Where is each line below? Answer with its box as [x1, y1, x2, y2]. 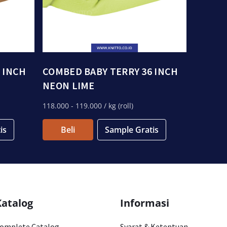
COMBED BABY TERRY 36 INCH [43, 65, 178, 78]
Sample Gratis [105, 124, 159, 135]
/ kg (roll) [102, 101, 133, 110]
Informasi [120, 196, 169, 210]
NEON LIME [43, 79, 95, 92]
